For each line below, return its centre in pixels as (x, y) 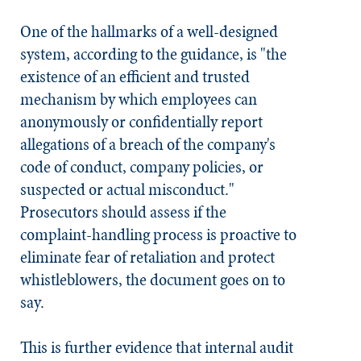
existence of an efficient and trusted (135, 77)
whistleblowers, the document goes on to (153, 280)
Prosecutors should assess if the (123, 212)
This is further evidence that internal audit (157, 347)
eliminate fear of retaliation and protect (147, 257)
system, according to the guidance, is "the (154, 54)
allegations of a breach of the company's (148, 144)
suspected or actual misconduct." (127, 189)
